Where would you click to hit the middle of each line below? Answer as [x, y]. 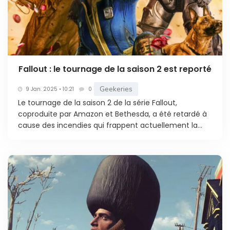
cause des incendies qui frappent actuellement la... [110, 126]
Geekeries [116, 89]
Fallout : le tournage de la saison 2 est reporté [115, 69]
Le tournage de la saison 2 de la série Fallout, [98, 103]
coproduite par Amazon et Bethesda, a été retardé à [112, 114]
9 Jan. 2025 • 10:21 [50, 89]
